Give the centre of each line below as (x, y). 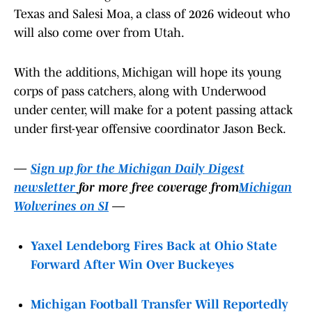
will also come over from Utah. (99, 33)
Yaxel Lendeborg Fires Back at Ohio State (154, 246)
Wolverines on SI (61, 206)
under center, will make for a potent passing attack (153, 110)
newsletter (46, 188)
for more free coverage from (159, 188)
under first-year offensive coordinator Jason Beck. (150, 129)
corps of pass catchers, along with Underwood (140, 92)
